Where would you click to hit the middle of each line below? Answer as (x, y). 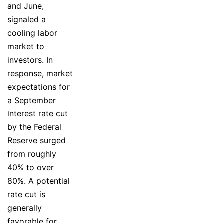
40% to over (31, 167)
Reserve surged (37, 140)
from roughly (32, 154)
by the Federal (34, 127)
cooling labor (32, 33)
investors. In (30, 59)
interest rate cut (38, 113)
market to (26, 46)
